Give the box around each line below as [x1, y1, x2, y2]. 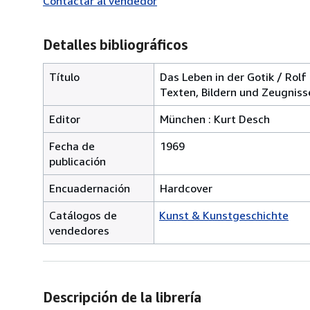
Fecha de [49, 138, 95, 153]
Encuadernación [49, 181, 130, 195]
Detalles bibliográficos [43, 36, 188, 53]
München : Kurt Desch [160, 111, 270, 126]
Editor [49, 111, 80, 126]
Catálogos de [49, 208, 117, 222]
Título [49, 69, 80, 84]
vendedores [49, 223, 109, 237]
